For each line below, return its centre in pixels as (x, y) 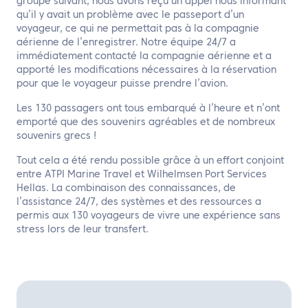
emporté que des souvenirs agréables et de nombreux (146, 122)
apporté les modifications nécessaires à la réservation (146, 70)
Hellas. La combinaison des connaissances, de (126, 188)
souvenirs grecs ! (56, 136)
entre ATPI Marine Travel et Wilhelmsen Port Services (142, 175)
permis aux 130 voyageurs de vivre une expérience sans (148, 216)
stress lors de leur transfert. (82, 230)
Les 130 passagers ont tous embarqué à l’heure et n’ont (148, 109)
